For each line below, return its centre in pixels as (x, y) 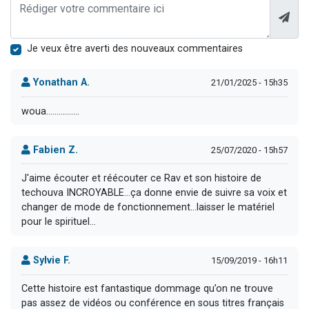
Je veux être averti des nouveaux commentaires (135, 48)
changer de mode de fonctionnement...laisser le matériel (148, 207)
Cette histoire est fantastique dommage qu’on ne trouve (147, 289)
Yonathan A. (60, 83)
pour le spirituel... (59, 221)
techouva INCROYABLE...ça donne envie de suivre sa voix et (154, 192)
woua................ (50, 111)
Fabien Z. (54, 150)
